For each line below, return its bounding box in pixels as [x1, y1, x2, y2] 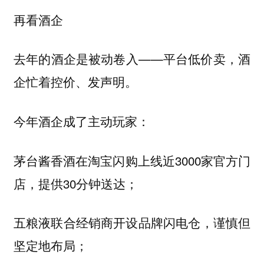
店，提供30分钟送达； [13, 174, 138, 192]
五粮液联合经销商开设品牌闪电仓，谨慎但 [13, 213, 251, 232]
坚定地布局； [13, 236, 88, 255]
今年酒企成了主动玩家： [13, 112, 150, 130]
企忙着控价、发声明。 [13, 72, 137, 91]
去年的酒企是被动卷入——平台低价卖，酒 [13, 49, 251, 68]
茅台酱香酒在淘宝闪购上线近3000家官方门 [13, 151, 251, 169]
